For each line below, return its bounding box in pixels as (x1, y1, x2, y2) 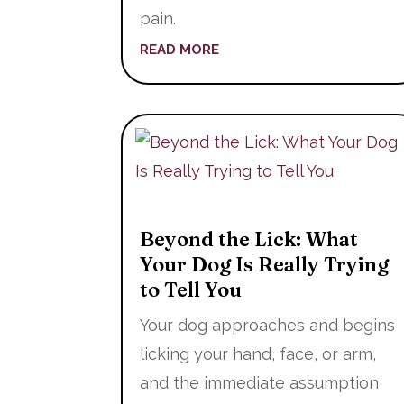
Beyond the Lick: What (140, 225, 359, 252)
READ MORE (140, 41, 220, 58)
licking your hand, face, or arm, (140, 344, 377, 363)
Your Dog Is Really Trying (140, 251, 390, 277)
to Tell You (140, 276, 243, 302)
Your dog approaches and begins (140, 315, 396, 335)
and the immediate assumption (140, 372, 380, 392)
